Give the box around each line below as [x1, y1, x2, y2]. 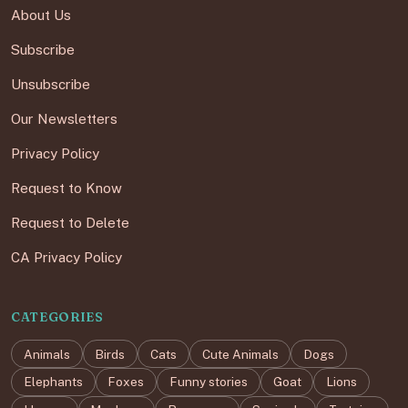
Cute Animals [201, 346, 279, 362]
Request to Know [11, 180, 122, 197]
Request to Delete [11, 215, 129, 231]
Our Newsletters [11, 111, 117, 127]
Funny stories [168, 374, 248, 390]
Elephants [23, 374, 83, 390]
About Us [11, 7, 71, 24]
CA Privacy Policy [11, 250, 122, 266]
